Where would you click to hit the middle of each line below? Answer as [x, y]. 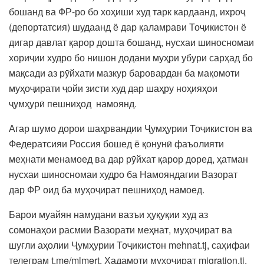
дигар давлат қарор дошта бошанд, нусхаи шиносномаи [131, 42]
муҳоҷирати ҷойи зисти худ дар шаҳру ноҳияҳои [113, 88]
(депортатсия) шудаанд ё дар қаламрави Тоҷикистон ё [128, 27]
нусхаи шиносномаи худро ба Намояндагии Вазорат [123, 174]
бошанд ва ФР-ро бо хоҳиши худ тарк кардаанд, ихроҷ [127, 11]
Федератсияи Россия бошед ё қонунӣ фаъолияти [116, 143]
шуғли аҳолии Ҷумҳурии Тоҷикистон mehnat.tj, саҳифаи [129, 245]
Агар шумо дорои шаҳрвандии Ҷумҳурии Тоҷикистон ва [131, 128]
